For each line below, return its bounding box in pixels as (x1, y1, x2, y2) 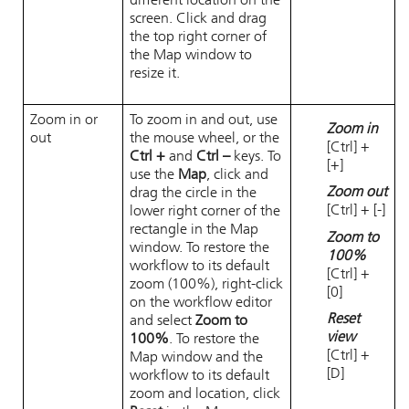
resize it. (130, 67, 180, 81)
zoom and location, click (130, 387, 280, 402)
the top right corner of (130, 30, 267, 45)
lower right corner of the (130, 204, 280, 219)
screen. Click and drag (130, 12, 267, 26)
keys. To (230, 150, 281, 164)
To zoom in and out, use (130, 113, 278, 128)
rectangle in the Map (130, 223, 258, 237)
